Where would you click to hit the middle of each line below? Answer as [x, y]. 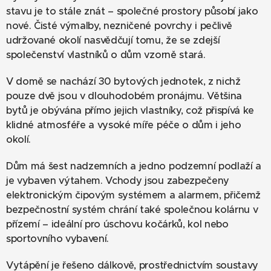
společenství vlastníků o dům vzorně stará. [107, 54]
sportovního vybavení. [58, 238]
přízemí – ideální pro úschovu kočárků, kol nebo [117, 224]
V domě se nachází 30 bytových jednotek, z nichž [123, 81]
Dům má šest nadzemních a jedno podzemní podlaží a [134, 166]
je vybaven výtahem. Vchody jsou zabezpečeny [118, 180]
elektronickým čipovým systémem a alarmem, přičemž [133, 195]
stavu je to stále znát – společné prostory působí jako [132, 11]
